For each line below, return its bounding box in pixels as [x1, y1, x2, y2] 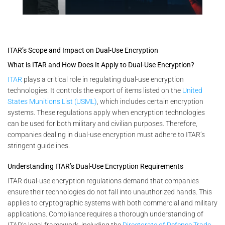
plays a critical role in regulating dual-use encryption [22, 75, 184, 84]
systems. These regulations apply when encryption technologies [8, 108, 205, 117]
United [182, 86, 202, 95]
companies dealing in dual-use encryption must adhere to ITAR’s [8, 131, 205, 139]
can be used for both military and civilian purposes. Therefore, [8, 120, 197, 128]
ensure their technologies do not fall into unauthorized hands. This [8, 187, 212, 196]
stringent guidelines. [8, 142, 70, 150]
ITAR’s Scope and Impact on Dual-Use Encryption [8, 46, 158, 55]
